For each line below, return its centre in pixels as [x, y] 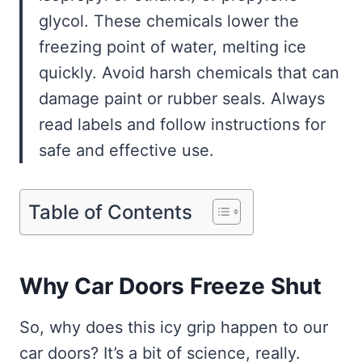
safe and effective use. [126, 151]
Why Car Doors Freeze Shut [170, 286]
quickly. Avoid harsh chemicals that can [189, 73]
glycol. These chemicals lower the [169, 21]
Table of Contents [110, 212]
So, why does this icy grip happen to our [174, 328]
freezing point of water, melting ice [173, 47]
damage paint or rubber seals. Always [182, 99]
